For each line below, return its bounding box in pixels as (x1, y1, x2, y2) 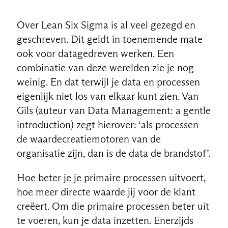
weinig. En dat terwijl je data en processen (16, 75, 200, 88)
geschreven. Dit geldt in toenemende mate (16, 33, 203, 45)
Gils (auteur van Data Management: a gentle (16, 104, 211, 117)
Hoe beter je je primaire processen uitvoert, (16, 171, 206, 184)
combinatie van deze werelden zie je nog (16, 61, 194, 74)
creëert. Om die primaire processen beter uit (16, 199, 209, 212)
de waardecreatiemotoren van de (16, 132, 161, 145)
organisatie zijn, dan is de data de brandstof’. (16, 147, 211, 159)
